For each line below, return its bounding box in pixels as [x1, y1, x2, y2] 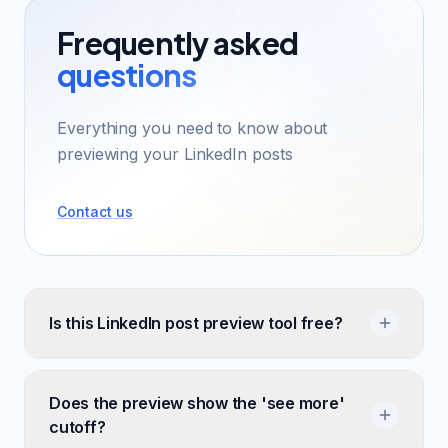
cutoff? [49, 417, 106, 437]
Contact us [57, 203, 133, 220]
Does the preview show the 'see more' [49, 393, 345, 413]
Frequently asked [57, 24, 298, 62]
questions [57, 56, 197, 94]
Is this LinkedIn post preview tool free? [49, 313, 343, 333]
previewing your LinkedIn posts [57, 144, 293, 164]
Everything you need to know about [57, 118, 328, 138]
